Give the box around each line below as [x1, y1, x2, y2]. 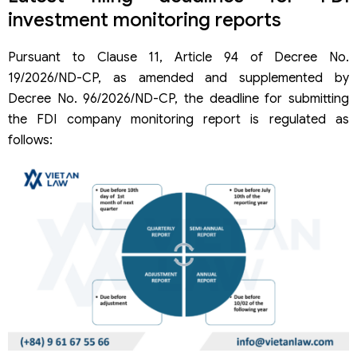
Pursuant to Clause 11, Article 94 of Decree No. [8, 49, 349, 66]
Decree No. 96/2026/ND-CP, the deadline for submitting [8, 91, 349, 108]
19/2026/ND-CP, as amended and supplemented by [8, 70, 349, 87]
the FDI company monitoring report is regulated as [8, 112, 349, 128]
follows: [8, 132, 53, 149]
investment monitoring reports [8, 7, 281, 32]
